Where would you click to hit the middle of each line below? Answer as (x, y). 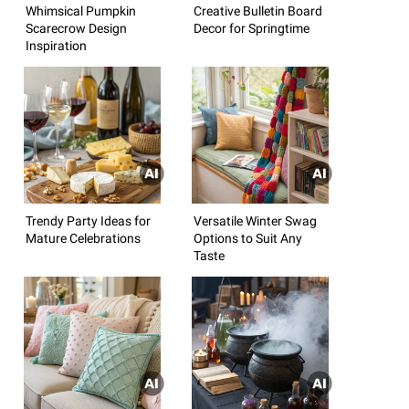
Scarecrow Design (76, 28)
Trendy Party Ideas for (88, 220)
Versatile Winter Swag (255, 220)
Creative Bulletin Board (258, 10)
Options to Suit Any (248, 238)
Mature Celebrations (83, 238)
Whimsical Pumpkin (81, 10)
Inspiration (56, 45)
